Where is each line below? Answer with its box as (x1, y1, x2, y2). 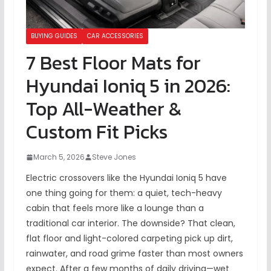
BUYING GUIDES (30, 31, 77, 41)
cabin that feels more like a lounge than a (25, 202, 204, 215)
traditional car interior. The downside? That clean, (25, 217, 235, 230)
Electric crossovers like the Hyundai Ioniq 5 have (25, 172, 227, 184)
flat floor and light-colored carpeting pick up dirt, (25, 232, 233, 245)
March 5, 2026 (33, 152, 85, 163)
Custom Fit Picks (25, 117, 168, 147)
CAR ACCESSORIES (87, 31, 143, 41)
